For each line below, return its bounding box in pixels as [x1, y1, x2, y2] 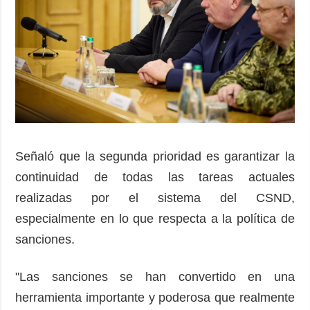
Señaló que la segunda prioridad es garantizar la [15, 149, 295, 163]
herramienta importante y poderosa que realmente [15, 290, 295, 304]
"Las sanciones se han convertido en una [15, 269, 295, 284]
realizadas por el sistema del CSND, [15, 190, 295, 205]
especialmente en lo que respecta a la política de [15, 211, 295, 226]
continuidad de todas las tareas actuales [15, 170, 295, 184]
